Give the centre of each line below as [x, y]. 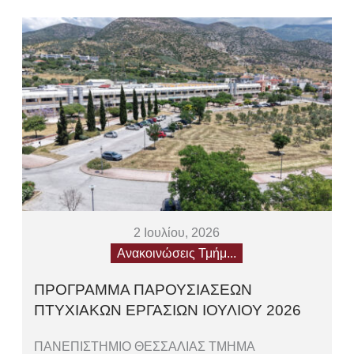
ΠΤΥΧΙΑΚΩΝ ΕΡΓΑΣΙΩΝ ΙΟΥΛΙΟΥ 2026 [168, 310]
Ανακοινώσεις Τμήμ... [177, 253]
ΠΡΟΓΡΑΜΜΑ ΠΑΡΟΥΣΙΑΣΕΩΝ [143, 289]
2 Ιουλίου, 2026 [177, 232]
